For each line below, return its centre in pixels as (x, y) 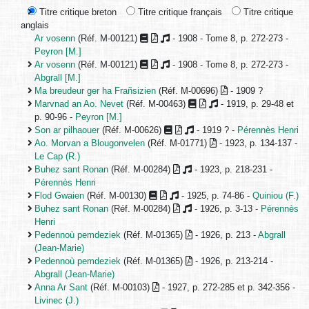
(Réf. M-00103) (120, 288)
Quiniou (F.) (276, 196)
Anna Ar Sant (61, 288)
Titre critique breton (78, 12)
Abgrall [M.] (58, 78)
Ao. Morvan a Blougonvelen (90, 143)
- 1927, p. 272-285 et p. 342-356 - (227, 288)
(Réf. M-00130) (117, 196)
